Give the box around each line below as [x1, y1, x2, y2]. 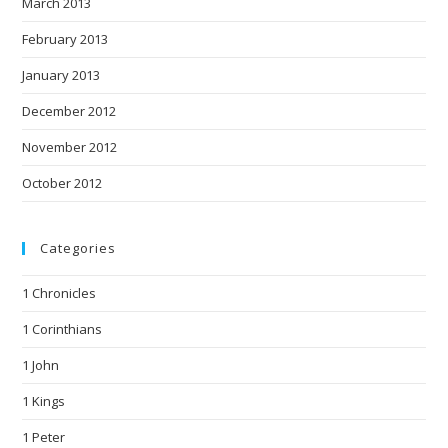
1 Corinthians [22, 320, 103, 339]
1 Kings [22, 392, 66, 411]
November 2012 [22, 138, 118, 157]
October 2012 [22, 174, 103, 193]
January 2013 [22, 66, 101, 85]
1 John [22, 356, 60, 375]
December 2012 [22, 102, 117, 121]
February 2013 [22, 30, 109, 49]
